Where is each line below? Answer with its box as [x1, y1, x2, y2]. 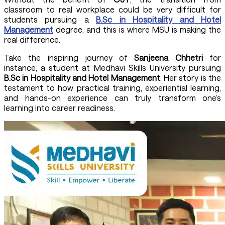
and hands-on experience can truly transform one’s [4, 92, 221, 102]
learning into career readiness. [4, 102, 117, 113]
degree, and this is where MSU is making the [53, 24, 221, 34]
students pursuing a [4, 14, 96, 24]
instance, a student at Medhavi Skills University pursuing [4, 62, 221, 72]
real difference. [4, 34, 62, 44]
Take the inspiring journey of [4, 52, 135, 62]
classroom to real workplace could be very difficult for [4, 4, 221, 14]
